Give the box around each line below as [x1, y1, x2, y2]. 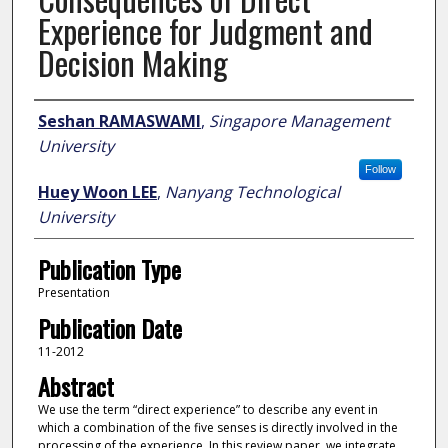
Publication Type [37, 251, 181, 288]
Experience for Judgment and [37, 7, 373, 55]
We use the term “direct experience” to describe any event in [37, 401, 378, 419]
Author [33, 101, 92, 138]
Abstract [37, 368, 114, 405]
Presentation [37, 284, 110, 302]
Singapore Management [208, 110, 390, 133]
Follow [364, 163, 396, 176]
